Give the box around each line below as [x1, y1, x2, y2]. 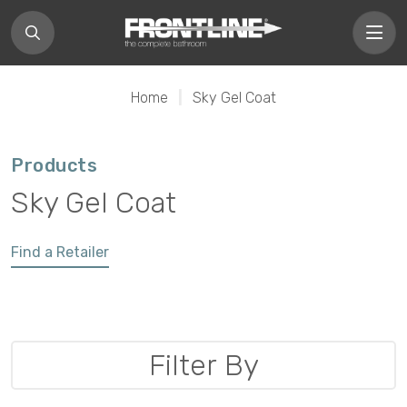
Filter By [148, 348, 259, 383]
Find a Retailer [11, 243, 109, 261]
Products [11, 154, 97, 176]
